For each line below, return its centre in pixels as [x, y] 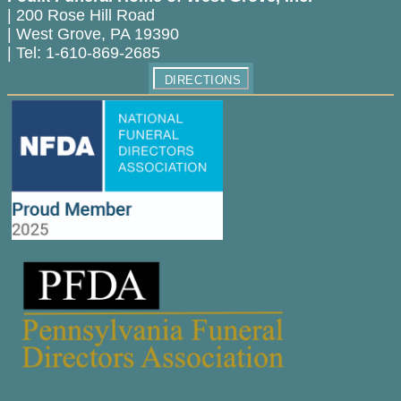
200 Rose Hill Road [85, 15]
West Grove [59, 34]
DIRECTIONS [203, 80]
